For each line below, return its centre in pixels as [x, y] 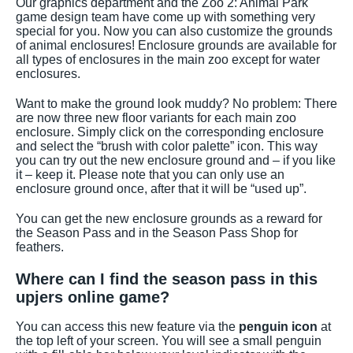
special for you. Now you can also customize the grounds [174, 31]
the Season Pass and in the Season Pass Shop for [157, 232]
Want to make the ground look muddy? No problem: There [176, 103]
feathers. [40, 247]
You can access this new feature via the [127, 326]
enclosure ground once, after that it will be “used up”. [161, 188]
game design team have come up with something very [165, 17]
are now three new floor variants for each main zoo [156, 117]
